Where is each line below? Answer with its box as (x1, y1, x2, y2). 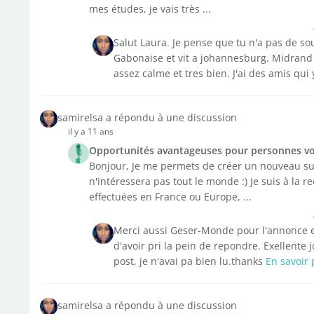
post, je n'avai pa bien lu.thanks (113, 254, 266, 268)
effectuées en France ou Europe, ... (88, 190, 252, 203)
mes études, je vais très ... (88, 2, 211, 15)
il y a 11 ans (67, 125, 114, 137)
